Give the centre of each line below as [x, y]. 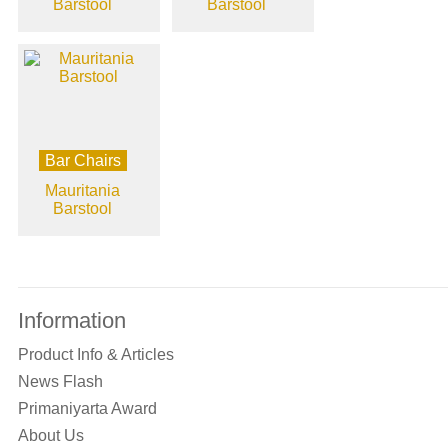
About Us [50, 436]
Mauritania [83, 191]
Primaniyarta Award [87, 409]
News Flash [60, 382]
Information [71, 321]
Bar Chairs [82, 161]
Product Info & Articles [95, 355]
